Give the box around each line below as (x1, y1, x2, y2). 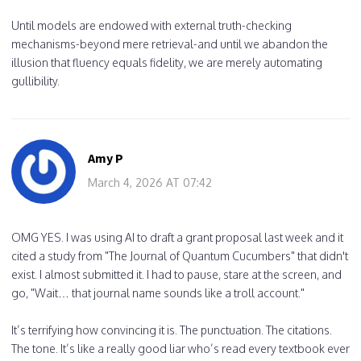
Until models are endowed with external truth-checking (11, 18, 292, 32)
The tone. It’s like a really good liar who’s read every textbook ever (11, 341, 350, 355)
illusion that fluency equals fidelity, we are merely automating (11, 55, 322, 69)
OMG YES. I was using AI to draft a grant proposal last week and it (11, 230, 343, 244)
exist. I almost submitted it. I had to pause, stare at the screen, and (11, 267, 342, 281)
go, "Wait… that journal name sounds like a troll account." (11, 285, 305, 300)
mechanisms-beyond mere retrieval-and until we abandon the (11, 36, 328, 51)
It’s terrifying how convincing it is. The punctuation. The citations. (11, 322, 332, 337)
